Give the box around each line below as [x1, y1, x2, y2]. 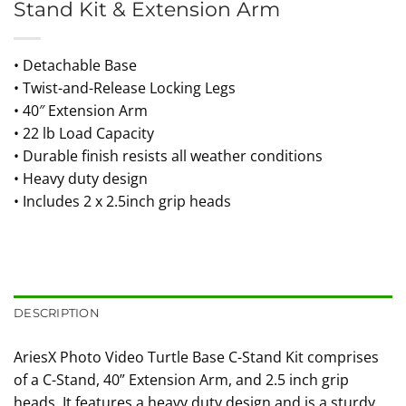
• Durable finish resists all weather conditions [14, 146, 323, 167]
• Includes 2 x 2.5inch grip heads [14, 191, 231, 212]
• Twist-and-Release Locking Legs [14, 78, 236, 99]
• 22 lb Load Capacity [14, 123, 154, 144]
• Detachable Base [14, 55, 137, 76]
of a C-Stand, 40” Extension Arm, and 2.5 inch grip [14, 369, 349, 390]
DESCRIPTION [14, 305, 100, 320]
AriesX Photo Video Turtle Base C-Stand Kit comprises [14, 346, 379, 367]
